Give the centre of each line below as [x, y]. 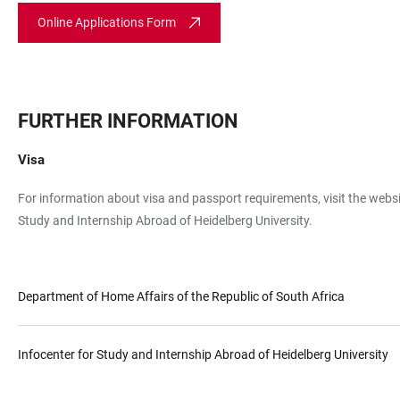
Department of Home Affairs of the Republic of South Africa [181, 296]
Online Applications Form [107, 22]
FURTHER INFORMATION [128, 121]
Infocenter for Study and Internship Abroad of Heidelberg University [203, 354]
